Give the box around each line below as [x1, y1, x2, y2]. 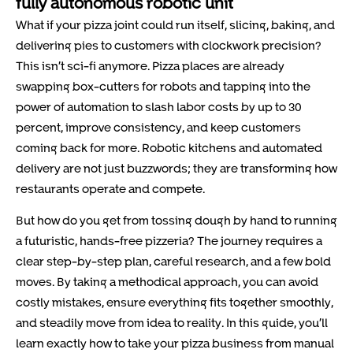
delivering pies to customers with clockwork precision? [16, 38, 321, 52]
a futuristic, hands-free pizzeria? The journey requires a [16, 233, 322, 248]
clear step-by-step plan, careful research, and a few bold [16, 254, 331, 269]
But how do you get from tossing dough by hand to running [16, 213, 337, 228]
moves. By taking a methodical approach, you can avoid [16, 274, 318, 289]
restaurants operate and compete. [16, 181, 205, 195]
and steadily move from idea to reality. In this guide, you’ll [16, 315, 328, 330]
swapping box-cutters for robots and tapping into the [16, 79, 310, 93]
